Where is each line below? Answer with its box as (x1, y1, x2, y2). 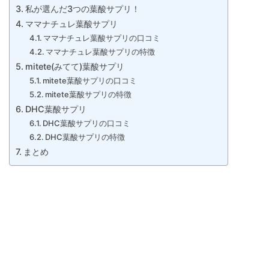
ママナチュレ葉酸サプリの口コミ (43, 33, 161, 43)
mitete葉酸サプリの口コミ (43, 76, 138, 86)
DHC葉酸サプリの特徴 (45, 132, 125, 142)
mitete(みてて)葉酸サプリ (25, 61, 124, 72)
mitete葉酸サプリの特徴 (45, 89, 132, 100)
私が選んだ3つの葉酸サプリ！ (25, 4, 140, 14)
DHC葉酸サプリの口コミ (43, 118, 131, 128)
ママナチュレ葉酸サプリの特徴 (46, 47, 156, 57)
